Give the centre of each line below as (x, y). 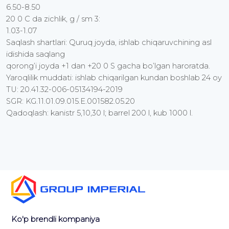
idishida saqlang (36, 54)
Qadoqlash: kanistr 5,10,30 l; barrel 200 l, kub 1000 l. (99, 113)
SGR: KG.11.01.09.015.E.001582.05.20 (71, 101)
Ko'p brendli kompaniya (55, 220)
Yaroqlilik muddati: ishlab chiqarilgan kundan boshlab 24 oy (114, 78)
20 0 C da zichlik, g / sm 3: (53, 19)
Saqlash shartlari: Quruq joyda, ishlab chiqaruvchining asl (109, 43)
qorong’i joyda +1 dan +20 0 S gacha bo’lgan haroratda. (108, 66)
